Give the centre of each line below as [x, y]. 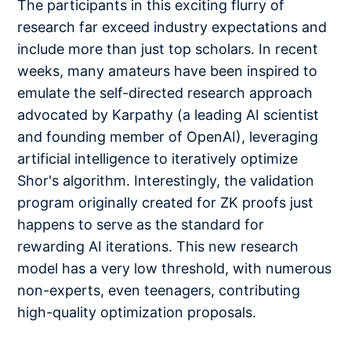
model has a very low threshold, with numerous [175, 268]
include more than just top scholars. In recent [168, 49]
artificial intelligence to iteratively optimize [158, 158]
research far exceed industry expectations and [172, 27]
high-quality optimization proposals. [137, 312]
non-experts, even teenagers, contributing [159, 290]
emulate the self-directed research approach [165, 92]
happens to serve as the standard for [141, 224]
